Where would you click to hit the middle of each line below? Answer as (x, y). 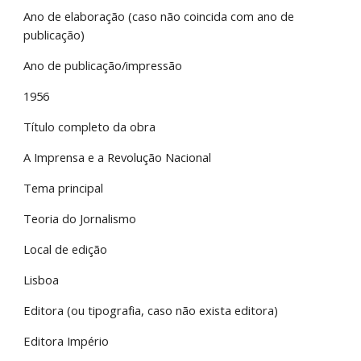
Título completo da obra (90, 127)
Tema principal (64, 188)
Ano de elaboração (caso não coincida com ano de (159, 16)
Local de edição (66, 249)
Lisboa (41, 280)
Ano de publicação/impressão (103, 65)
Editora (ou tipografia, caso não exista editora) (151, 310)
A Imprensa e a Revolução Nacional (118, 157)
